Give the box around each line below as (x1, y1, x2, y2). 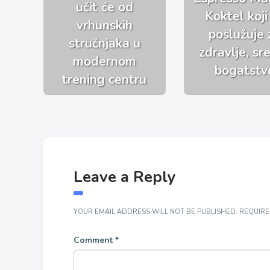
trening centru (62, 71, 147, 88)
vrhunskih (76, 16, 133, 34)
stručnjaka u (68, 34, 140, 52)
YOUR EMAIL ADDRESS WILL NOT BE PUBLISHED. (74, 207, 237, 216)
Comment (74, 234, 115, 246)
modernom (72, 52, 136, 70)
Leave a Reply (74, 166, 176, 187)
